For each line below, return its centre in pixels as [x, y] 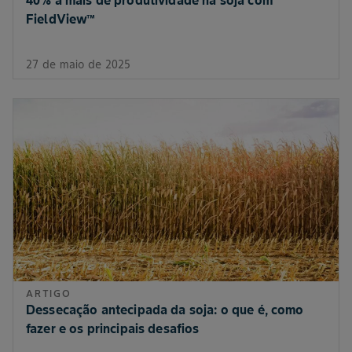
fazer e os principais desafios [113, 329]
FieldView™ [60, 18]
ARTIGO [49, 294]
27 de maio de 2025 [79, 64]
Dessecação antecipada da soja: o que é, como [165, 310]
